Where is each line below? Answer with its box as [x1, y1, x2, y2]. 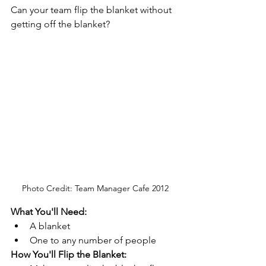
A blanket [30, 220, 70, 232]
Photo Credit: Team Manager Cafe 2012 [21, 182, 169, 194]
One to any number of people [30, 234, 156, 246]
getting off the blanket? [11, 18, 112, 30]
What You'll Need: [11, 205, 89, 217]
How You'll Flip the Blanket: [11, 248, 129, 260]
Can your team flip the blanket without [11, 4, 174, 15]
